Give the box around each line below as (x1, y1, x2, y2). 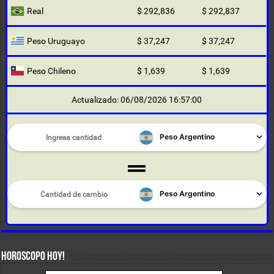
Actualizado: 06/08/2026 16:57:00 (72, 95, 202, 105)
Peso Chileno (27, 66, 76, 76)
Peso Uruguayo (27, 36, 86, 46)
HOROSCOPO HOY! (1, 251, 65, 264)
